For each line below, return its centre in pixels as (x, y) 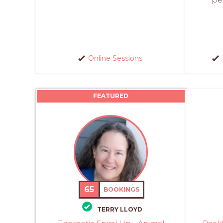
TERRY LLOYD (120, 209)
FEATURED (111, 96)
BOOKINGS (121, 189)
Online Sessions (115, 58)
